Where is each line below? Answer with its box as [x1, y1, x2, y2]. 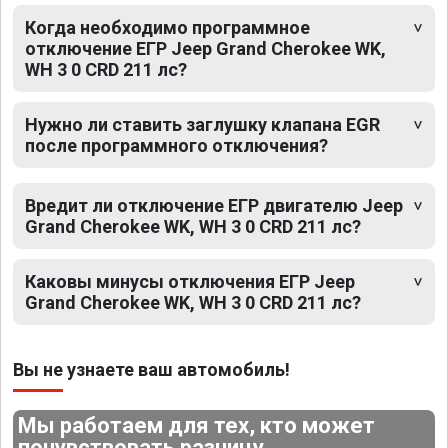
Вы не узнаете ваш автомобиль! [13, 358, 290, 380]
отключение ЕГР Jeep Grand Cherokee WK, [25, 37, 386, 59]
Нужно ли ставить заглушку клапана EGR [25, 113, 380, 135]
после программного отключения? [25, 134, 328, 156]
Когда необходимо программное [25, 16, 310, 38]
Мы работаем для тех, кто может [18, 412, 376, 438]
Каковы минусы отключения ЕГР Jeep [25, 270, 355, 292]
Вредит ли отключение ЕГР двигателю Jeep [25, 194, 403, 216]
